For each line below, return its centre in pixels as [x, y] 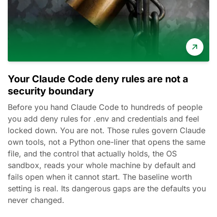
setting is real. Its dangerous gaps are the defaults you [107, 188]
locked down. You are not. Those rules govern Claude [107, 130]
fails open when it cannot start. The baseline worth [100, 177]
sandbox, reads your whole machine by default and [102, 165]
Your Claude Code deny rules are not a [98, 79]
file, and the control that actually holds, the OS [92, 153]
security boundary [51, 91]
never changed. [36, 200]
